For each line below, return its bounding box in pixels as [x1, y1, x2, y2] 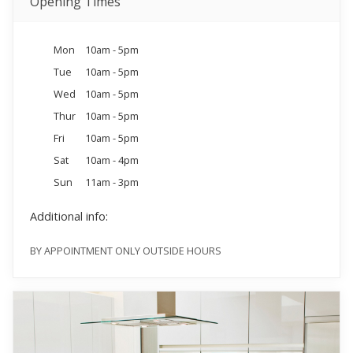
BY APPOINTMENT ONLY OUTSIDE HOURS [29, 243, 221, 258]
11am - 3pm [84, 174, 139, 189]
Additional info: [29, 209, 108, 225]
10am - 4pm [84, 152, 139, 167]
